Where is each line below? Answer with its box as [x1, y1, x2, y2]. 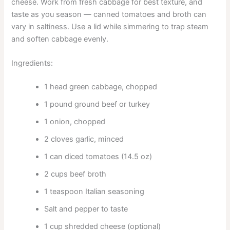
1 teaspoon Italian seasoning [44, 186, 145, 196]
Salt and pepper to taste [44, 204, 128, 214]
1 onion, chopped [44, 117, 106, 126]
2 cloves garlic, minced [44, 134, 124, 144]
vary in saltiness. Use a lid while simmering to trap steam [11, 22, 209, 31]
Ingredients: [11, 59, 53, 68]
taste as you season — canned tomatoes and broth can [11, 9, 207, 19]
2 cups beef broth [44, 169, 107, 179]
